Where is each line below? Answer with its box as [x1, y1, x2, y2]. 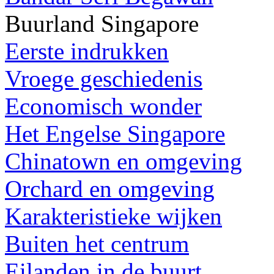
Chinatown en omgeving [5, 147, 242, 174]
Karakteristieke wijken [5, 202, 222, 229]
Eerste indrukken [5, 37, 169, 64]
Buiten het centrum [5, 230, 189, 257]
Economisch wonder [5, 92, 202, 119]
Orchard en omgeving [5, 175, 215, 202]
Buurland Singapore [5, 10, 199, 37]
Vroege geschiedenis [5, 65, 202, 92]
